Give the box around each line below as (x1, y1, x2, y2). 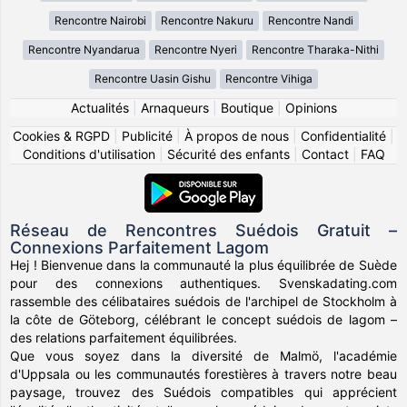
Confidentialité (301, 127, 386, 144)
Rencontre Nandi (267, 13, 353, 27)
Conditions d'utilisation (22, 145, 155, 162)
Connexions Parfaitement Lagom (10, 237, 270, 257)
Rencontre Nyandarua (28, 42, 140, 56)
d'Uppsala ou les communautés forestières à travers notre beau (10, 365, 397, 382)
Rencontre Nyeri (154, 42, 237, 56)
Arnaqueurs (140, 99, 209, 115)
